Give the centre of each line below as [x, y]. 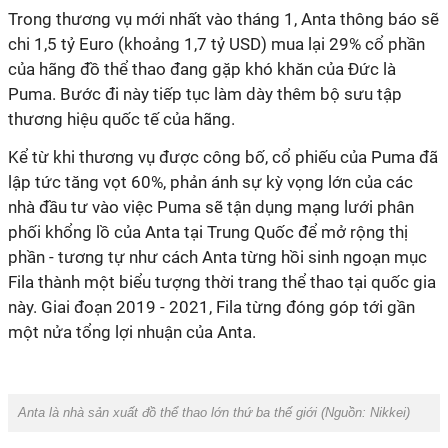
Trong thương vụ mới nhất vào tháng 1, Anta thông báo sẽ [223, 19]
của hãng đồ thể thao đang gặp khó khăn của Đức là [202, 69]
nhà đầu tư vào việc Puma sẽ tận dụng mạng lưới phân [211, 207]
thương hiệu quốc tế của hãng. [121, 119]
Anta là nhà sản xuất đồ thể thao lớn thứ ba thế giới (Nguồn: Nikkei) [214, 412]
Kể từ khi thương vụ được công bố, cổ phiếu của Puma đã [223, 157]
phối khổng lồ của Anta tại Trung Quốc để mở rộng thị [208, 232]
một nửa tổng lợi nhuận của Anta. [132, 332]
